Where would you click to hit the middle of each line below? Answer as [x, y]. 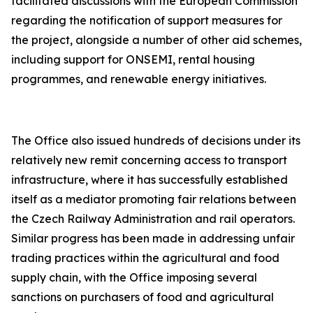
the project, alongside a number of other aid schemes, [156, 40]
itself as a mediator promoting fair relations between [154, 199]
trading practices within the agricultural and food [145, 258]
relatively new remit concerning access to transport [149, 160]
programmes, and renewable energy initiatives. [139, 79]
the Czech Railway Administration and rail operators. [153, 219]
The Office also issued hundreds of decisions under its [156, 140]
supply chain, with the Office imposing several [134, 277]
